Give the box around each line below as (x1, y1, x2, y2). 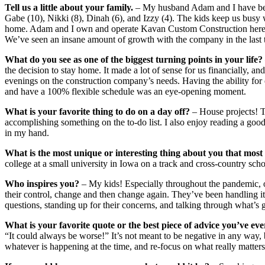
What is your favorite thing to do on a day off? (5, 106, 190, 117)
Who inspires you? (5, 179, 79, 189)
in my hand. (5, 128, 49, 138)
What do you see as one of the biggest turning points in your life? (5, 54, 263, 65)
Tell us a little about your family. (5, 2, 133, 13)
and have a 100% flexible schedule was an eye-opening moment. (5, 86, 246, 97)
